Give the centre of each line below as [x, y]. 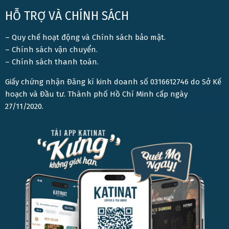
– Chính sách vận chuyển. [51, 50]
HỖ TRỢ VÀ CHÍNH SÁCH [67, 16]
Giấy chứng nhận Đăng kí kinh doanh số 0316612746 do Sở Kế [113, 82]
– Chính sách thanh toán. [52, 62]
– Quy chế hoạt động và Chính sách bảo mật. [85, 37]
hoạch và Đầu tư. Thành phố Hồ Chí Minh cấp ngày [96, 94]
